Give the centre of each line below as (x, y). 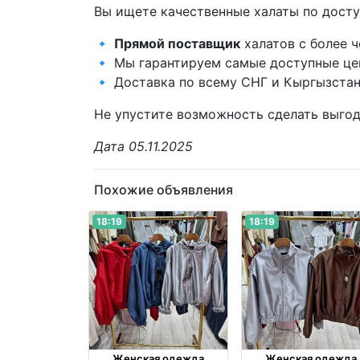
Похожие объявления (164, 189)
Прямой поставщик (177, 43)
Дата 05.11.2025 (143, 146)
